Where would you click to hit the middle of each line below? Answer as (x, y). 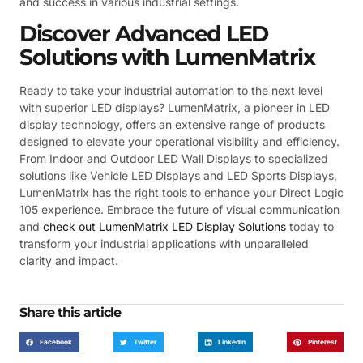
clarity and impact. (69, 261)
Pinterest (322, 342)
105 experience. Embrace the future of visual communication (179, 210)
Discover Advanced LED (144, 34)
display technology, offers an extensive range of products (172, 125)
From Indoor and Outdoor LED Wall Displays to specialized (174, 159)
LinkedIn (232, 342)
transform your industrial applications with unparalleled (164, 244)
